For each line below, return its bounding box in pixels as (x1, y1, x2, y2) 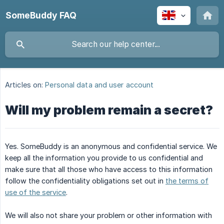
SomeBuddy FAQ (5, 10, 76, 20)
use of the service (5, 188, 66, 197)
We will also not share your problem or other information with (5, 211, 212, 220)
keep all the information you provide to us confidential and (5, 153, 203, 162)
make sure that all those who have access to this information (5, 165, 212, 174)
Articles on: (5, 80, 43, 89)
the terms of (165, 176, 208, 185)
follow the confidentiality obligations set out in (5, 176, 165, 185)
